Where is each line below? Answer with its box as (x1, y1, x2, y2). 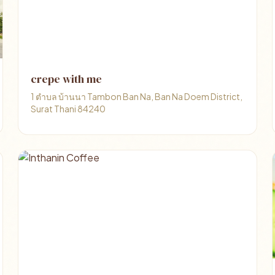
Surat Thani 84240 (31, 103, 106, 114)
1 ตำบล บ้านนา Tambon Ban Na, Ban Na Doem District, (31, 91, 243, 102)
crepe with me (31, 71, 103, 87)
